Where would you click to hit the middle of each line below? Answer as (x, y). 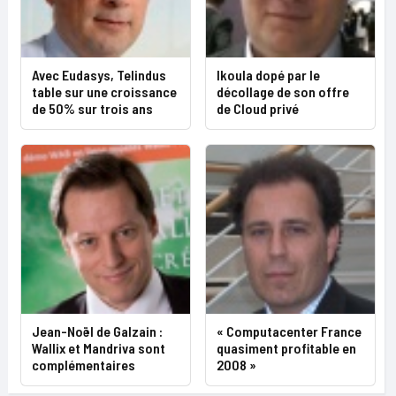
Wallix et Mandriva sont (99, 348)
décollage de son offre (283, 92)
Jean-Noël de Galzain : (97, 331)
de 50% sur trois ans (92, 109)
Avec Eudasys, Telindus (99, 75)
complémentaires (84, 365)
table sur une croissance (104, 92)
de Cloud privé (258, 109)
